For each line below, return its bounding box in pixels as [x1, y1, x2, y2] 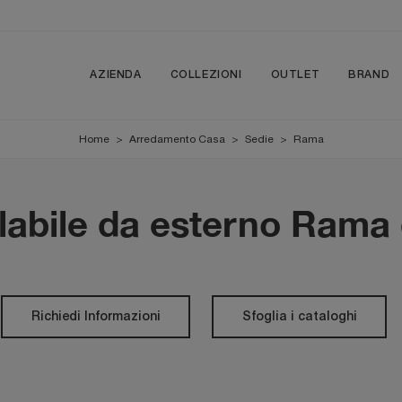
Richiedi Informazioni [31, 310, 161, 323]
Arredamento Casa [128, 133, 225, 145]
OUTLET [270, 70, 320, 80]
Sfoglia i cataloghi [241, 310, 357, 323]
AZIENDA [90, 70, 142, 80]
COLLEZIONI [170, 70, 242, 80]
